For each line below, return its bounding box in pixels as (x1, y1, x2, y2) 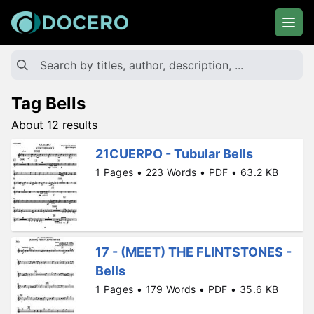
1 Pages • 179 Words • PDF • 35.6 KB (95, 283, 279, 296)
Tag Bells (11, 93, 86, 114)
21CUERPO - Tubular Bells (95, 146, 253, 161)
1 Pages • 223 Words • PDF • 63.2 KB (95, 166, 279, 178)
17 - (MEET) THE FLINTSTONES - (95, 245, 292, 260)
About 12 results (11, 118, 97, 132)
